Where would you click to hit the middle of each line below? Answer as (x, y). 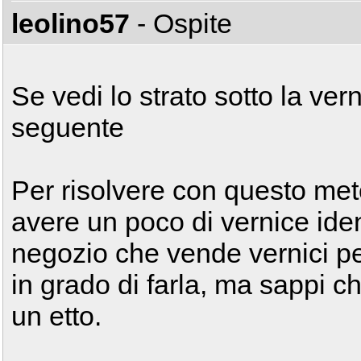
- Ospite (185, 23)
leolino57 (71, 23)
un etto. (56, 316)
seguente (68, 127)
